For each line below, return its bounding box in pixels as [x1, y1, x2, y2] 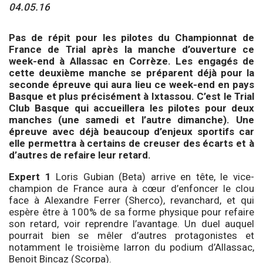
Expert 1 [9, 170, 51, 183]
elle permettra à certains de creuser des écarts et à [9, 137, 254, 149]
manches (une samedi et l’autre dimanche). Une [9, 113, 254, 126]
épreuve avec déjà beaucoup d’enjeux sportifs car [9, 125, 254, 137]
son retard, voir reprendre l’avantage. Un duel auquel [9, 217, 254, 230]
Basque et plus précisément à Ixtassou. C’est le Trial [9, 90, 254, 102]
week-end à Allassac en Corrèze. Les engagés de [9, 55, 254, 67]
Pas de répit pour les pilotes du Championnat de [9, 31, 254, 43]
